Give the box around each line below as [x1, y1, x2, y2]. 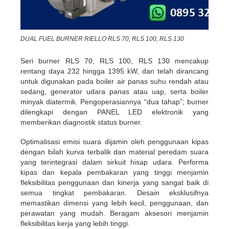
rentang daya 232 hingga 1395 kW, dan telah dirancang [20, 66, 209, 75]
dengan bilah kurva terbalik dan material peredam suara [20, 147, 209, 156]
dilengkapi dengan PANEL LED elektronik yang [20, 107, 209, 116]
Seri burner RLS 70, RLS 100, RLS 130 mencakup [20, 56, 209, 65]
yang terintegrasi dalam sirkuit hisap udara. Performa [20, 157, 209, 166]
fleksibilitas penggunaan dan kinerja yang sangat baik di [20, 178, 209, 187]
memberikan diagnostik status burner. [20, 118, 142, 126]
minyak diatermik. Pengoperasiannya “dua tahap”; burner [20, 97, 209, 106]
